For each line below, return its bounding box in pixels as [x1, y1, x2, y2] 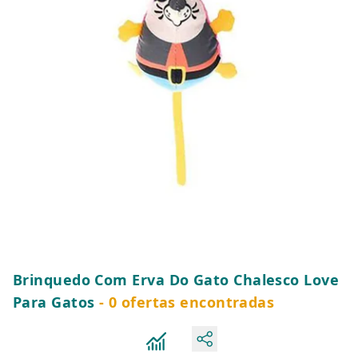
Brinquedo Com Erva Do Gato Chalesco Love [13, 270, 340, 289]
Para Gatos [13, 292, 95, 312]
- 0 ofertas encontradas [94, 292, 275, 312]
